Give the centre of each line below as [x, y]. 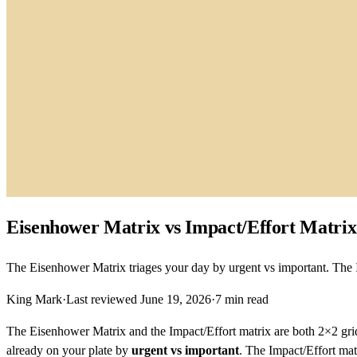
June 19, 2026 [176, 300]
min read [245, 300]
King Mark [34, 300]
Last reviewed [103, 300]
